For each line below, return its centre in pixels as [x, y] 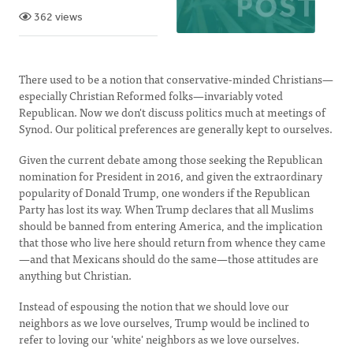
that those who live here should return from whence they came [172, 242]
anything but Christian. [75, 275]
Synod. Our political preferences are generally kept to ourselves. [176, 128]
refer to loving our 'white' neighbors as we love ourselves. [159, 339]
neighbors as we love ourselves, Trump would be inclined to [164, 322]
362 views [57, 18]
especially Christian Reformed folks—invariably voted [151, 95]
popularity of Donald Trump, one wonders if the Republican [164, 192]
